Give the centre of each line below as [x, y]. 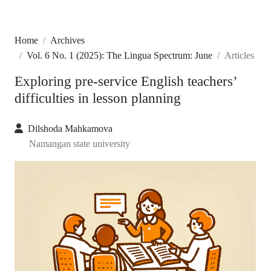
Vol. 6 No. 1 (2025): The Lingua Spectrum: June [119, 56]
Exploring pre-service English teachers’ [126, 81]
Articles [239, 56]
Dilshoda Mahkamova [70, 129]
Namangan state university [80, 144]
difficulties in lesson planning [98, 98]
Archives [67, 41]
